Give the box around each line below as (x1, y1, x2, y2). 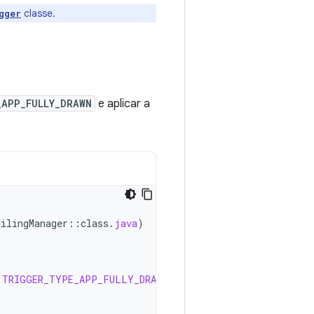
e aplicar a (95, 97, 150, 111)
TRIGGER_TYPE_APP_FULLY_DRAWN (2, 273, 168, 286)
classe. (21, 7, 55, 20)
